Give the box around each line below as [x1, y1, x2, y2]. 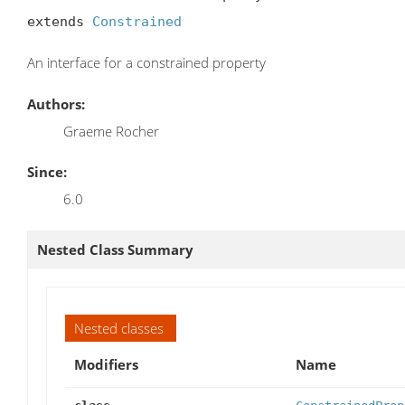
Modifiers [74, 354, 138, 373]
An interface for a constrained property [27, 53, 266, 72]
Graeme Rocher [63, 121, 159, 140]
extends [27, 14, 92, 31]
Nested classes [74, 318, 164, 337]
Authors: [27, 94, 85, 113]
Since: [27, 162, 67, 181]
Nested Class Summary [37, 240, 193, 259]
